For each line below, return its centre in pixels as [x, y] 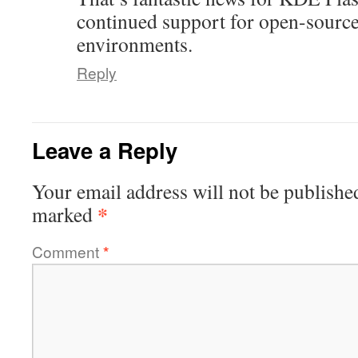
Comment [68, 251]
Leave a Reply [105, 150]
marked [65, 214]
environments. [135, 44]
